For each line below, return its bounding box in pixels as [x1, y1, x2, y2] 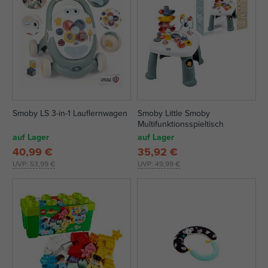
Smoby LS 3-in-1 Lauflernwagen [13, 107, 127, 119]
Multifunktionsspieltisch [138, 118, 224, 130]
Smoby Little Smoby [138, 107, 210, 119]
